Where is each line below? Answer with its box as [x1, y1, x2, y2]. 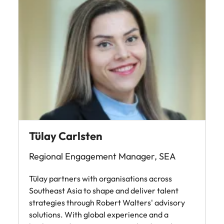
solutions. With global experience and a [29, 209, 168, 219]
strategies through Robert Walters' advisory [29, 197, 185, 207]
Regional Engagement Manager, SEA [29, 150, 176, 162]
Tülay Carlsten [29, 128, 102, 143]
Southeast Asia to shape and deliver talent [29, 185, 178, 195]
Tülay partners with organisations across [29, 173, 172, 183]
